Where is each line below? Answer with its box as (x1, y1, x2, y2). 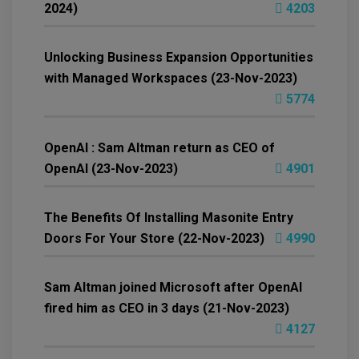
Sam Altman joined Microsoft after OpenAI (44, 280, 302, 296)
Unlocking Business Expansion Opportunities (44, 50, 313, 66)
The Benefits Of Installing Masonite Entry (44, 210, 293, 226)
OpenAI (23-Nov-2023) (44, 161, 178, 177)
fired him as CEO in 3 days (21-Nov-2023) (44, 301, 289, 317)
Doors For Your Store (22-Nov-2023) (44, 231, 264, 247)
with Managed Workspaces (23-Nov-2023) (44, 71, 297, 87)
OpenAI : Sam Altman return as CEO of (44, 140, 275, 156)
